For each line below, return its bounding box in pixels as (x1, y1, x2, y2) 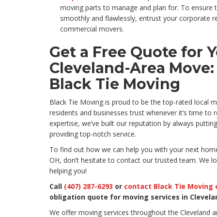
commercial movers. (60, 24, 124, 34)
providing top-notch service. (49, 129, 136, 139)
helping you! (49, 166, 87, 176)
